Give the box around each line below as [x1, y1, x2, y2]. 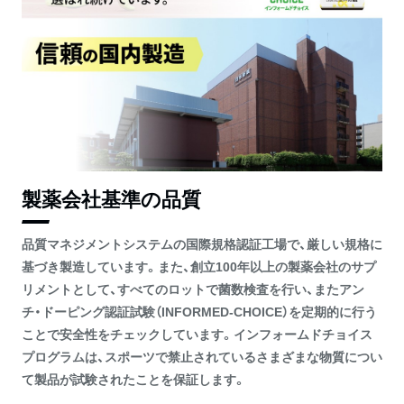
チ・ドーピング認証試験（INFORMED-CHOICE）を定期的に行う [22, 301, 377, 320]
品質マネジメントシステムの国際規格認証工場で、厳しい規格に [22, 234, 382, 252]
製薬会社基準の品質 [22, 182, 201, 213]
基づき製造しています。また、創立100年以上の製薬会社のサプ [22, 256, 376, 275]
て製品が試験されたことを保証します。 [22, 369, 246, 388]
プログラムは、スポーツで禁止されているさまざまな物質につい [22, 346, 382, 365]
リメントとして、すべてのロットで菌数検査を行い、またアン [22, 279, 364, 298]
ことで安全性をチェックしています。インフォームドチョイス [22, 324, 372, 343]
